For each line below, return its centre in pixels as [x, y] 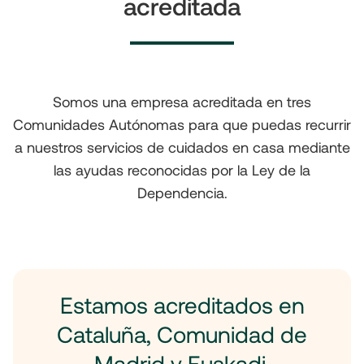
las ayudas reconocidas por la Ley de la [182, 170]
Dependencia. [182, 193]
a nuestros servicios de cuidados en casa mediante [182, 147]
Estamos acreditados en [182, 305]
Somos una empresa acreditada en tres [182, 102]
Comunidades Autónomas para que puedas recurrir [182, 125]
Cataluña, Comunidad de [182, 334]
